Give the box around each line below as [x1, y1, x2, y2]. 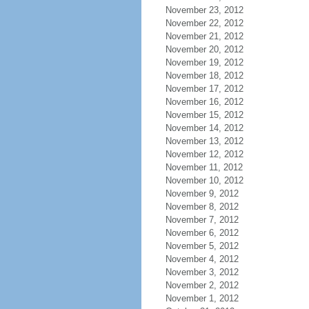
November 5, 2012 [165, 241, 239, 251]
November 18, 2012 [165, 70, 243, 81]
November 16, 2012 [165, 97, 243, 107]
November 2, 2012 [165, 280, 239, 290]
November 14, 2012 [165, 123, 243, 133]
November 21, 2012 [165, 31, 243, 41]
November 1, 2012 [165, 293, 239, 303]
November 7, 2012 [165, 215, 239, 225]
